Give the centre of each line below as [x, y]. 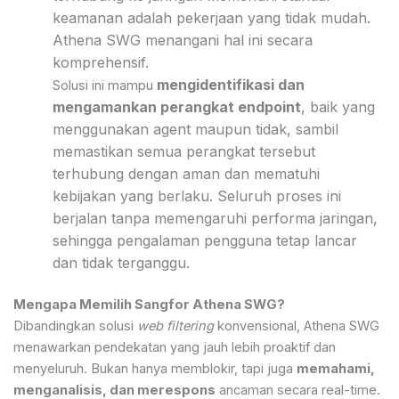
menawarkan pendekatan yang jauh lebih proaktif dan [175, 348]
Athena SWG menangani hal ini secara [182, 41]
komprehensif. [100, 63]
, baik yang [338, 107]
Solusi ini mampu [104, 86]
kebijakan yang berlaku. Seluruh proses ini [196, 196]
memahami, [336, 369]
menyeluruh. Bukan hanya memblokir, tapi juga [155, 369]
